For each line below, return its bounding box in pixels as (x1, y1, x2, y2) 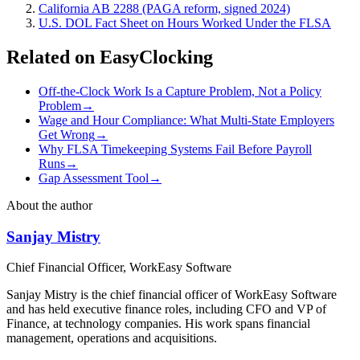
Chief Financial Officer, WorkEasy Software (6, 260, 231, 275)
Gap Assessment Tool (39, 170, 149, 185)
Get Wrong (39, 127, 95, 141)
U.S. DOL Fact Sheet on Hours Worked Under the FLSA (39, 16, 331, 31)
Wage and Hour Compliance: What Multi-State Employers (39, 112, 334, 127)
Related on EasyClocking (6, 46, 213, 67)
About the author (6, 198, 92, 212)
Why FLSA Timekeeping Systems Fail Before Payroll (39, 141, 312, 156)
